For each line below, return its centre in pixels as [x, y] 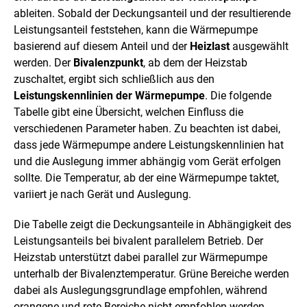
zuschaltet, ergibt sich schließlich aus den [114, 79]
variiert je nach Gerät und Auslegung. [102, 194]
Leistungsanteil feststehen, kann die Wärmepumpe [136, 29]
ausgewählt [259, 46]
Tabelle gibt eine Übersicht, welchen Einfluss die [128, 112]
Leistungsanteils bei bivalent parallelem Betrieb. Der [138, 241]
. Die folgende [238, 95]
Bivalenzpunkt [108, 62]
